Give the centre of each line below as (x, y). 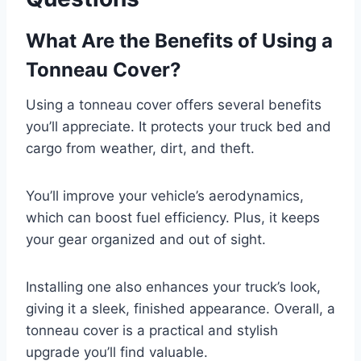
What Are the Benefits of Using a (179, 40)
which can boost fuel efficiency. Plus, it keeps (173, 217)
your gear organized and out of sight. (146, 239)
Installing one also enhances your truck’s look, (173, 286)
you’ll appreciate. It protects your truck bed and (178, 126)
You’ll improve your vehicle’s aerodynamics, (165, 195)
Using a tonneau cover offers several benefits (174, 104)
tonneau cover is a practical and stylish (152, 330)
